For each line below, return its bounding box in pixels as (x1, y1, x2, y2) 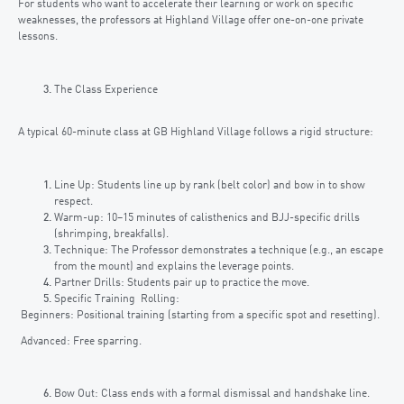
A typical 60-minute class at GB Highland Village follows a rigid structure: (18, 127, 373, 139)
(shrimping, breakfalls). (54, 228, 169, 240)
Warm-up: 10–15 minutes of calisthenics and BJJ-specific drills (54, 212, 360, 224)
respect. (54, 196, 93, 207)
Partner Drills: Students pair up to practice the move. (54, 277, 309, 289)
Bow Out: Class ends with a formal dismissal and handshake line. (54, 389, 370, 400)
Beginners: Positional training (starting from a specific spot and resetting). (18, 309, 380, 321)
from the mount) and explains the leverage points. (54, 261, 294, 272)
